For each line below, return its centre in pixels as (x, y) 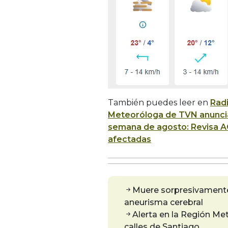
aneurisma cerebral (164, 202)
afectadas (130, 139)
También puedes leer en (159, 102)
